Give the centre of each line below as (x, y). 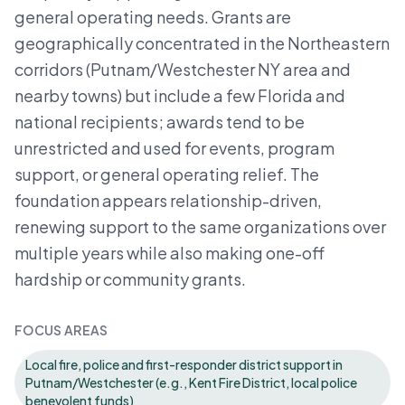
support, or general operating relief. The (167, 174)
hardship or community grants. (130, 279)
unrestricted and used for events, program (174, 148)
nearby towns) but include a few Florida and (180, 95)
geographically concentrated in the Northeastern (202, 43)
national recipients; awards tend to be (160, 122)
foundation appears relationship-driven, (168, 200)
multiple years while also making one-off (170, 253)
